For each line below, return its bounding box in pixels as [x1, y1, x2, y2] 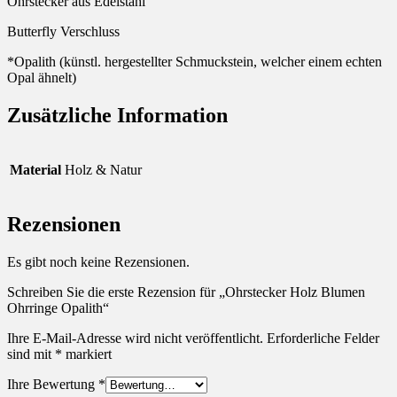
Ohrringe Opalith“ [7, 300, 109, 315]
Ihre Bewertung [7, 376, 98, 392]
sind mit [7, 346, 55, 362]
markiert [62, 346, 112, 362]
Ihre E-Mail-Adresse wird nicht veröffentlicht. [7, 330, 263, 346]
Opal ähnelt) [7, 70, 76, 86]
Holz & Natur [65, 161, 142, 177]
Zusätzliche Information [7, 104, 228, 128]
